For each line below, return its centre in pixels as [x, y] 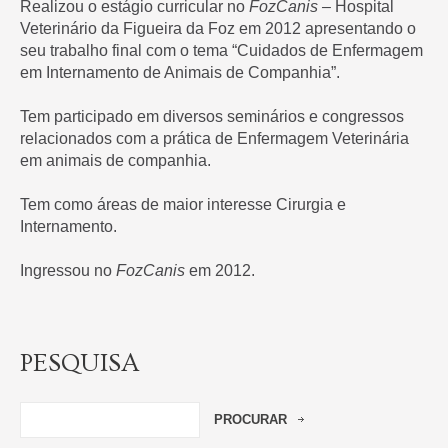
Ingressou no [68, 270]
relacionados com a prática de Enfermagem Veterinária [214, 138]
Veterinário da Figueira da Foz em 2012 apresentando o [218, 28]
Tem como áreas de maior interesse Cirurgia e [183, 204]
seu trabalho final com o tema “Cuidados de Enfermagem [221, 50]
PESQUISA [79, 363]
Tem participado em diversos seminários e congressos [212, 116]
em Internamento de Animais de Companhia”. [180, 72]
